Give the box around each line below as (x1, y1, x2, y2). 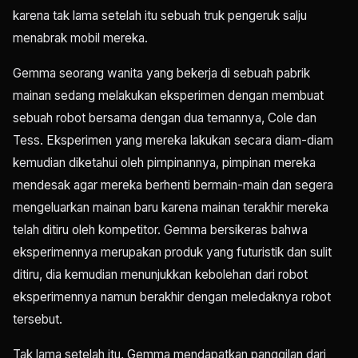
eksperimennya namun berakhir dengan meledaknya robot (13, 289, 331, 304)
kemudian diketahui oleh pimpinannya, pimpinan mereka (13, 155, 316, 170)
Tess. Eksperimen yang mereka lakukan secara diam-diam (13, 133, 333, 148)
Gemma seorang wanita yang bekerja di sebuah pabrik (13, 66, 310, 81)
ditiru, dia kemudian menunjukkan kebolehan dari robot (13, 267, 308, 282)
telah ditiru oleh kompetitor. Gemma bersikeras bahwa (13, 222, 308, 237)
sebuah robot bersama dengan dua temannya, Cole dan (13, 110, 316, 125)
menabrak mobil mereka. (13, 30, 148, 46)
